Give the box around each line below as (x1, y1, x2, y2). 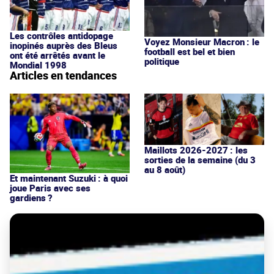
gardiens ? (10, 191, 53, 204)
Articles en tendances (10, 68, 117, 83)
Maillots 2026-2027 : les (144, 143, 248, 156)
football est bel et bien (144, 45, 235, 57)
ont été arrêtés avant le (10, 49, 105, 62)
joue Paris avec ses (10, 182, 91, 194)
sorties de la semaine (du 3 (144, 153, 256, 166)
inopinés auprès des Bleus (10, 39, 117, 52)
